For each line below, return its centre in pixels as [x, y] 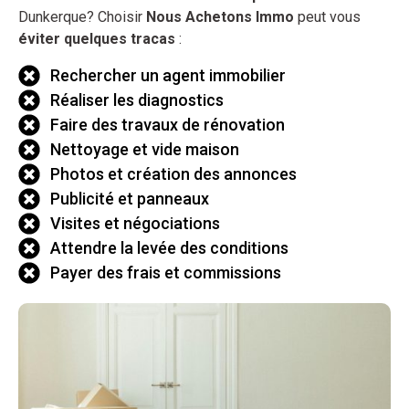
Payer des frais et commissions [166, 273]
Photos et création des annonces [173, 174]
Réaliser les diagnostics [137, 100]
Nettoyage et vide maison [145, 150]
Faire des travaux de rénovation [168, 125]
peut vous [327, 16]
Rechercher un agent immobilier [168, 76]
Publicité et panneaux [130, 199]
